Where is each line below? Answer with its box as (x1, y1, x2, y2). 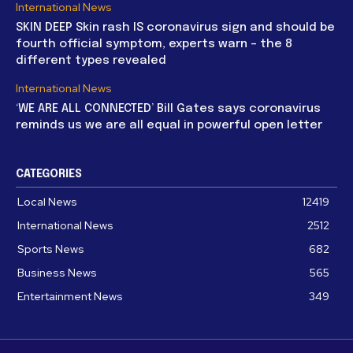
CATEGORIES (16, 168, 82, 180)
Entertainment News (17, 288, 123, 303)
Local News (17, 194, 77, 209)
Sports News (17, 241, 84, 256)
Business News (17, 265, 97, 280)
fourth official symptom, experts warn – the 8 (16, 37, 292, 50)
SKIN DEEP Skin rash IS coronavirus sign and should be (16, 20, 335, 34)
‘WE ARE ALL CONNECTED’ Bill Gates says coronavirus (16, 102, 321, 115)
